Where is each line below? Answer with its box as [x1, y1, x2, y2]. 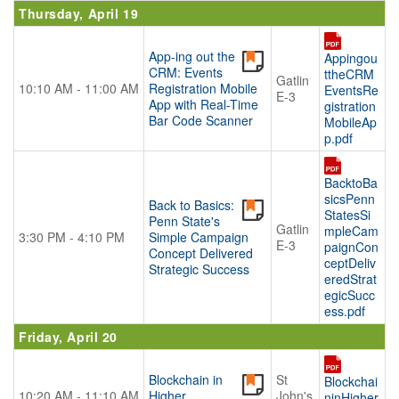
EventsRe [324, 81, 379, 100]
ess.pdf [324, 302, 365, 321]
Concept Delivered [149, 244, 253, 262]
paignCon [324, 238, 379, 256]
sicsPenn [324, 190, 375, 208]
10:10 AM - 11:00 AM [19, 79, 139, 97]
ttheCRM [324, 65, 374, 84]
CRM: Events [149, 63, 223, 81]
